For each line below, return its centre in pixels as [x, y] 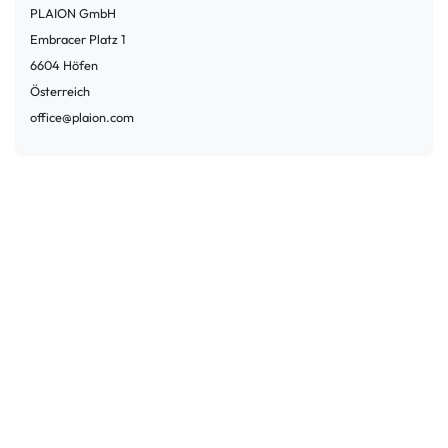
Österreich [60, 90]
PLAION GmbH [73, 12]
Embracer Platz [74, 38]
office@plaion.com [82, 116]
